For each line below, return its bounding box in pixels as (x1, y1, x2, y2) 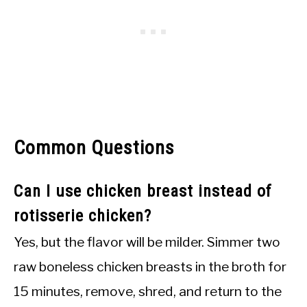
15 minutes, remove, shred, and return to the (14, 283, 282, 300)
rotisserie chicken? (14, 206, 151, 226)
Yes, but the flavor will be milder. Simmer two (14, 234, 280, 251)
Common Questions (14, 136, 175, 160)
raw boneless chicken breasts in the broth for (14, 258, 286, 275)
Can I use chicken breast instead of (14, 182, 272, 201)
